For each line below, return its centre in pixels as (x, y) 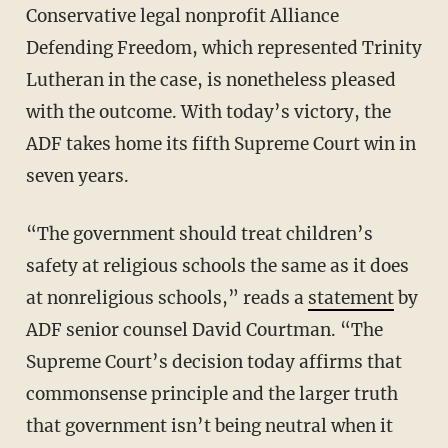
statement (350, 298)
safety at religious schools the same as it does (217, 266)
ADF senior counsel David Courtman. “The (204, 330)
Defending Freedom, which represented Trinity (223, 48)
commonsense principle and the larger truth (211, 394)
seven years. (77, 176)
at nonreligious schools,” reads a (166, 298)
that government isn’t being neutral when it (209, 426)
